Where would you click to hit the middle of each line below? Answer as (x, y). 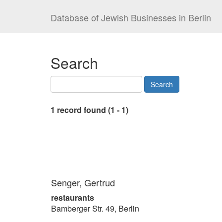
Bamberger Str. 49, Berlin (95, 208)
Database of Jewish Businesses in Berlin (131, 17)
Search (74, 63)
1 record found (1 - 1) (89, 110)
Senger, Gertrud (83, 182)
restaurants (73, 197)
